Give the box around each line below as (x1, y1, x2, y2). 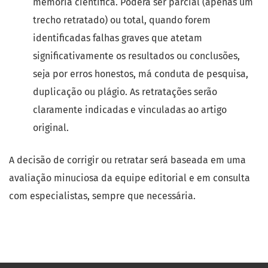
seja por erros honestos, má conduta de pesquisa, (33, 68, 248, 80)
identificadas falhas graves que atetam (33, 32, 202, 44)
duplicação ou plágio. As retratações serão (33, 86, 217, 98)
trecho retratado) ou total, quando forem (33, 14, 211, 26)
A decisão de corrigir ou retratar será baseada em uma (9, 154, 246, 166)
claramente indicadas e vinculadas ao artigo (33, 104, 227, 115)
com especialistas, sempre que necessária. (9, 190, 196, 202)
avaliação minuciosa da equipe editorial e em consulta (9, 172, 250, 184)
